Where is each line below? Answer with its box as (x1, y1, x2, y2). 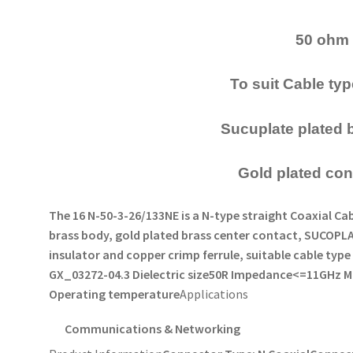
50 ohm (295, 31, 350, 48)
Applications (180, 286, 249, 303)
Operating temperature (49, 286, 180, 303)
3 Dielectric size (124, 266, 210, 283)
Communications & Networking (65, 321, 241, 337)
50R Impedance (209, 266, 293, 283)
